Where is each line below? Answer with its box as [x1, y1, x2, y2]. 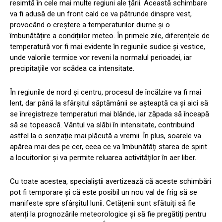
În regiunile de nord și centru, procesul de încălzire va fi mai [10, 88, 201, 97]
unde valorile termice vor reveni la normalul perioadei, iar [10, 53, 192, 62]
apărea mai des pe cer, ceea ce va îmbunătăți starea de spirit [10, 142, 207, 152]
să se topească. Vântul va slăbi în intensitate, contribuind [10, 120, 194, 130]
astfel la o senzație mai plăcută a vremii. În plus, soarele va [10, 131, 201, 141]
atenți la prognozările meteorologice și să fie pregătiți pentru [10, 210, 206, 219]
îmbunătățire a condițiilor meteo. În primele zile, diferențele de [10, 31, 210, 41]
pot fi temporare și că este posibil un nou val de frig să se [10, 188, 197, 197]
